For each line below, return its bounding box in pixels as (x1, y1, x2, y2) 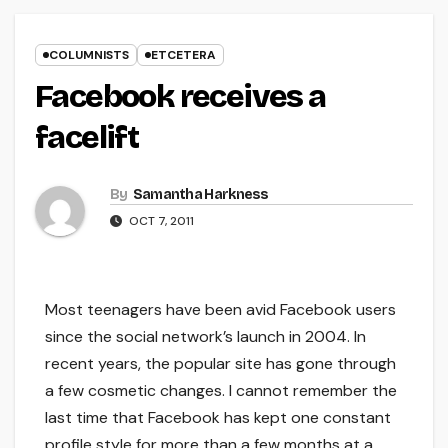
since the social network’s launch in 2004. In (45, 326, 366, 348)
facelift (35, 118, 139, 158)
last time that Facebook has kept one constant (45, 407, 391, 429)
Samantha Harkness (132, 186, 269, 204)
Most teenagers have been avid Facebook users (45, 299, 396, 321)
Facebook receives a (35, 77, 326, 117)
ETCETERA (151, 47, 216, 64)
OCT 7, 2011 (126, 213, 194, 230)
